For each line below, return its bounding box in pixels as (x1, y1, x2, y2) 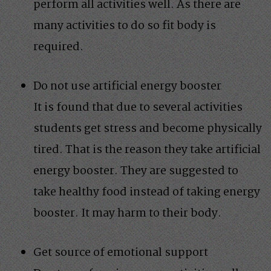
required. (33, 38, 83, 56)
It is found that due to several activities (33, 98, 243, 117)
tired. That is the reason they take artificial (33, 140, 261, 159)
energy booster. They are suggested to (33, 162, 238, 180)
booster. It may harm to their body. (33, 204, 221, 223)
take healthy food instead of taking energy (33, 183, 260, 201)
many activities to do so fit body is (33, 16, 216, 35)
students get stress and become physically (33, 119, 262, 138)
